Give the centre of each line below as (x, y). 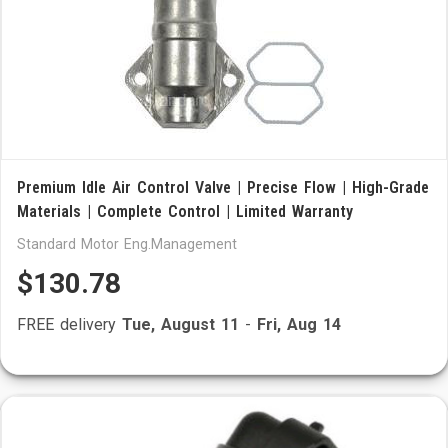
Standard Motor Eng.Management (127, 244)
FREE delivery (69, 324)
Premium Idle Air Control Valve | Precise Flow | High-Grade (223, 187)
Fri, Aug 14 (299, 324)
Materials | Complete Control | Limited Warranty (185, 211)
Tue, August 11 (180, 324)
